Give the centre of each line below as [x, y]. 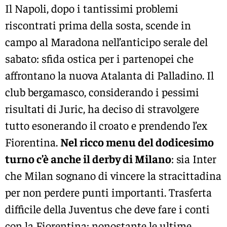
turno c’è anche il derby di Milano [88, 158]
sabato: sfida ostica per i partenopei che [99, 58]
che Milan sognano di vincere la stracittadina [113, 175]
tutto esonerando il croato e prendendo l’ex [106, 125]
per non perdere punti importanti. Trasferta [108, 192]
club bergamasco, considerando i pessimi [102, 91]
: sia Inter [194, 158]
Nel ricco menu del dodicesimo [137, 142]
